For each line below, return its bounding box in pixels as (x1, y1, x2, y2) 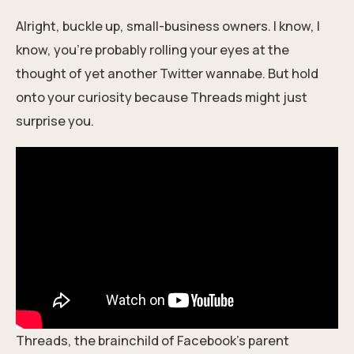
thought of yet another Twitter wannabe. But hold (16, 65, 318, 82)
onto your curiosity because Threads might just (16, 88, 307, 106)
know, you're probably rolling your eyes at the (16, 41, 289, 58)
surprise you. (16, 112, 94, 130)
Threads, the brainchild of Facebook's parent (16, 331, 289, 349)
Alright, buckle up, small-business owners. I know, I (16, 17, 320, 35)
